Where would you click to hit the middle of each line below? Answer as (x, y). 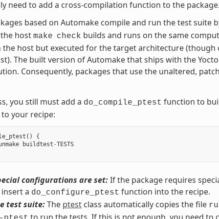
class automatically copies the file (145, 204)
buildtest (38, 144)
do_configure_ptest (75, 192)
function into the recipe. (164, 191)
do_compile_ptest (122, 102)
